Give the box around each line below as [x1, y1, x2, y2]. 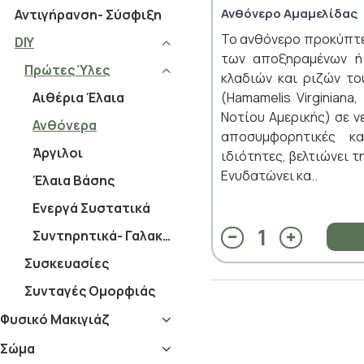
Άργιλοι [32, 144, 83, 162]
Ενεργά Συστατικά [32, 199, 150, 217]
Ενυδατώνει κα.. [221, 166, 318, 184]
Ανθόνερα [32, 116, 97, 134]
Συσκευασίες [24, 254, 109, 272]
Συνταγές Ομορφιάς [24, 282, 155, 300]
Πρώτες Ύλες [24, 61, 110, 79]
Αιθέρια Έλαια [32, 89, 124, 106]
